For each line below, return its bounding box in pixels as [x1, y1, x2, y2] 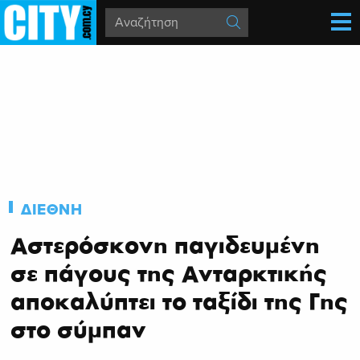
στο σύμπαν [10, 315, 146, 344]
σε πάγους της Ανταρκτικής [10, 259, 327, 288]
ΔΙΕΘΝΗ [21, 201, 83, 219]
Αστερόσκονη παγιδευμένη [10, 231, 320, 260]
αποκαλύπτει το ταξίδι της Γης [10, 287, 348, 316]
